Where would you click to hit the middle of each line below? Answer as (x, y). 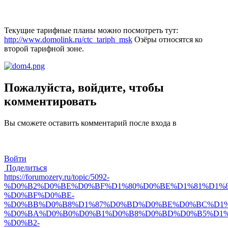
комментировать (50, 101)
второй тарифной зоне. (44, 48)
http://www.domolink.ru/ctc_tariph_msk (68, 39)
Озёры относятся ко (167, 39)
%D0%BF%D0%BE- (39, 195)
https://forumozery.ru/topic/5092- (57, 177)
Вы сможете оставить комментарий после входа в (90, 123)
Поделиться (25, 167)
